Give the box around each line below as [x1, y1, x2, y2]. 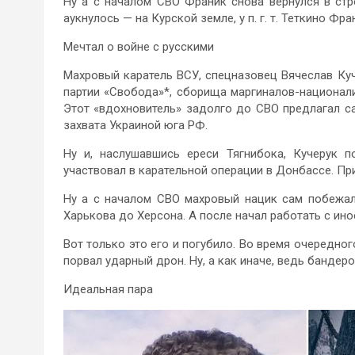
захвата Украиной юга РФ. [63, 118, 208, 133]
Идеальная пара [63, 282, 153, 297]
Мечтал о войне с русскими [63, 40, 214, 55]
